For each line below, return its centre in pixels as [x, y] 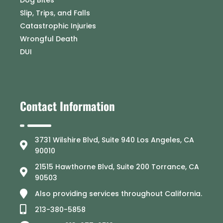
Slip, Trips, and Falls [55, 13]
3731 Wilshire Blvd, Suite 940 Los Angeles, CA [114, 140]
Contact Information [67, 106]
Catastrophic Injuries [58, 26]
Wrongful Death [49, 39]
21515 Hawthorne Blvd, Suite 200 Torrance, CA [117, 167]
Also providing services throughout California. [118, 193]
